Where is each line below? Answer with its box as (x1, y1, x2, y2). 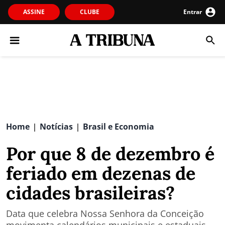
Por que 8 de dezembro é (6, 142, 214, 165)
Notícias (40, 121, 73, 132)
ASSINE (23, 8, 45, 16)
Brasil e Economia (83, 121, 154, 132)
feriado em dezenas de (6, 162, 195, 185)
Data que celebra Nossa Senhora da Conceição (6, 207, 204, 219)
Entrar (183, 8, 202, 16)
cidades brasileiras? (6, 181, 175, 204)
